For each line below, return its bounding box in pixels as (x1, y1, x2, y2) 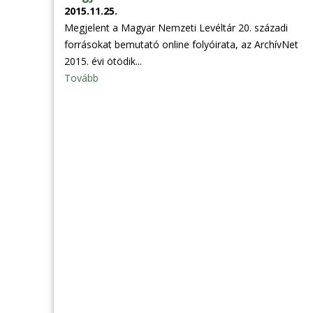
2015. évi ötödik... (64, 54, 142, 68)
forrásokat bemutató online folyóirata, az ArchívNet (64, 37, 298, 51)
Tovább (64, 71, 99, 85)
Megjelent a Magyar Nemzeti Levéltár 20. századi (64, 20, 288, 34)
